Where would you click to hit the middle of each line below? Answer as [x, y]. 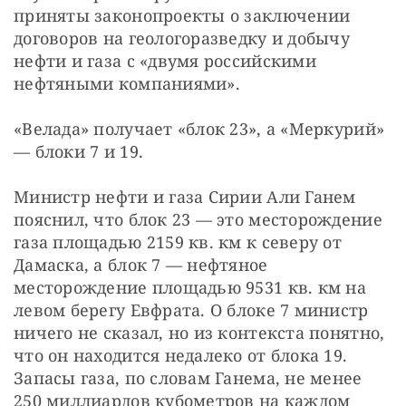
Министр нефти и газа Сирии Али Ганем [185, 197]
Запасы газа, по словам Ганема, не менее [188, 378]
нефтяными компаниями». [127, 84]
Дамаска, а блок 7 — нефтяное [141, 265]
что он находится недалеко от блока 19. [181, 356]
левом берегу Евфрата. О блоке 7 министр [191, 310]
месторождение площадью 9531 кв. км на [190, 288]
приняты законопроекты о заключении [182, 16]
